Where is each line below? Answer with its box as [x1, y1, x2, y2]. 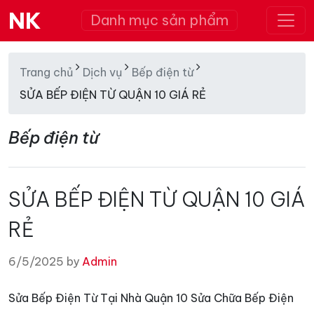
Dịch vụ [83, 65, 122, 79]
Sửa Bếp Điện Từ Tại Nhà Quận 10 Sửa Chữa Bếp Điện [8, 291, 294, 305]
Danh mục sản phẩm [90, 11, 228, 29]
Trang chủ [20, 65, 73, 79]
